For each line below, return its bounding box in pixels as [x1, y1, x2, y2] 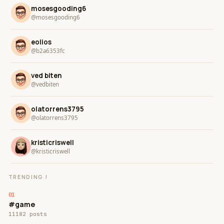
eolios [30, 37, 51, 46]
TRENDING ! [8, 173, 48, 180]
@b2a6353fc [30, 46, 65, 54]
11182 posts [8, 210, 47, 217]
